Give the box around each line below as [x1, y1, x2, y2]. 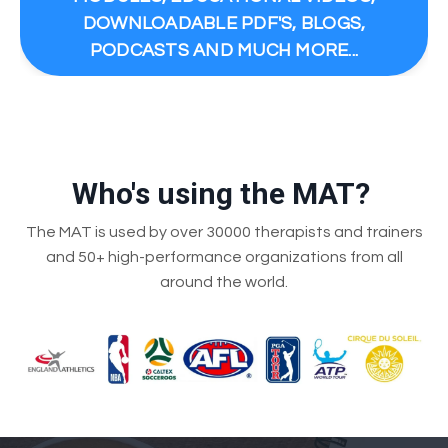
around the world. [160, 273, 288, 290]
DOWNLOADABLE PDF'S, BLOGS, [82, 14, 366, 34]
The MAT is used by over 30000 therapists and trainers [25, 223, 423, 240]
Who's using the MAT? [71, 175, 377, 211]
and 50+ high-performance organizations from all [45, 248, 403, 265]
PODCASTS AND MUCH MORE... [89, 41, 359, 61]
